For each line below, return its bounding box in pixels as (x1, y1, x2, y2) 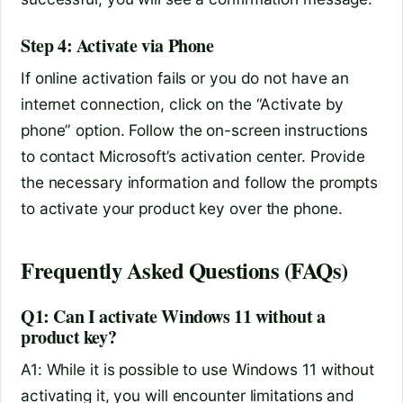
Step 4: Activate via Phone (21, 32, 214, 59)
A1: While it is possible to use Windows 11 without (21, 359, 374, 379)
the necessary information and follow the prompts (21, 173, 379, 193)
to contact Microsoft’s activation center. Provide (21, 147, 366, 166)
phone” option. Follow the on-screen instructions (21, 121, 369, 140)
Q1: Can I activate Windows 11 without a (21, 302, 326, 329)
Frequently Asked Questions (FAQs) (21, 253, 348, 286)
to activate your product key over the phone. (21, 199, 343, 219)
